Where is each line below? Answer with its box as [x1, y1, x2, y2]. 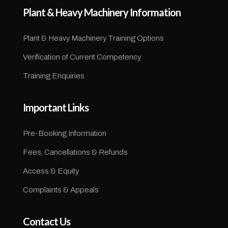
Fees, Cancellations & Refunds [22, 148, 128, 156]
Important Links [22, 101, 89, 113]
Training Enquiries [22, 71, 84, 80]
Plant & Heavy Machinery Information [22, 6, 181, 18]
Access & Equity [22, 166, 79, 175]
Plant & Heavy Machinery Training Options [22, 34, 164, 42]
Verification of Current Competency [22, 52, 141, 61]
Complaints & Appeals [22, 185, 99, 194]
